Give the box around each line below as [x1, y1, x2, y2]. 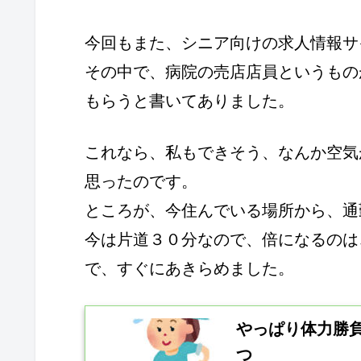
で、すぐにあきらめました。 [85, 259, 294, 278]
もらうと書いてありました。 [85, 92, 294, 110]
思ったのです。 [85, 172, 197, 191]
